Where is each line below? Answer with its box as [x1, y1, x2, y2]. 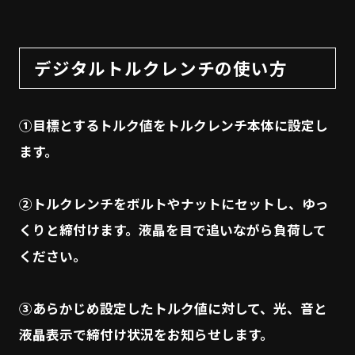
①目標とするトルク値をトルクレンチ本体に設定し [18, 115, 328, 135]
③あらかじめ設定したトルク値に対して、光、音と [18, 298, 327, 318]
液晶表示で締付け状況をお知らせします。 [18, 324, 273, 344]
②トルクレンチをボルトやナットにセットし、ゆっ [18, 193, 329, 213]
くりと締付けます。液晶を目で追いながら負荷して [18, 219, 326, 239]
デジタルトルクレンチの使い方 [33, 55, 288, 80]
